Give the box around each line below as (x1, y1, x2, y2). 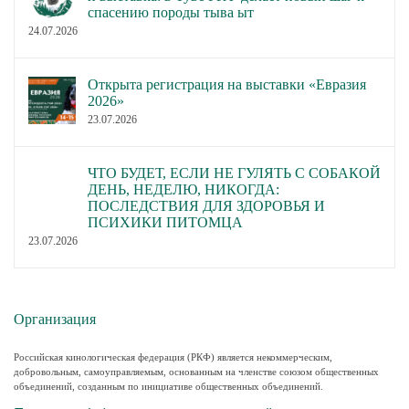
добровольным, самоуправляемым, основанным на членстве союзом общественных (14, 365, 379, 377)
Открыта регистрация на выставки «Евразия (88, 77, 366, 93)
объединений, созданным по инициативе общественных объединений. (14, 380, 323, 392)
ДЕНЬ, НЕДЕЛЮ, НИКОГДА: (88, 182, 279, 198)
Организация (14, 311, 96, 328)
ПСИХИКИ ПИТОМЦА (88, 215, 243, 231)
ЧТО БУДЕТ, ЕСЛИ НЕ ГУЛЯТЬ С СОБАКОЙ (88, 165, 381, 182)
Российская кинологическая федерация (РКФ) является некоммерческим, (14, 351, 332, 362)
